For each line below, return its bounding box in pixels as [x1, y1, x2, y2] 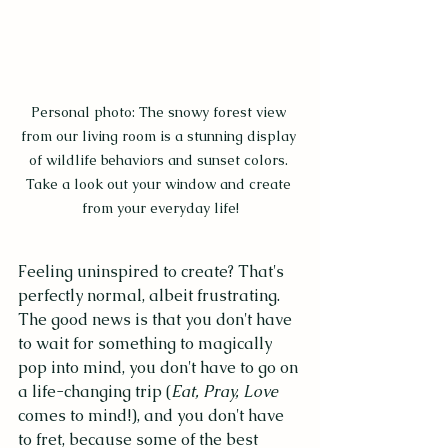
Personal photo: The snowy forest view [30, 102, 290, 121]
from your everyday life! [81, 198, 239, 217]
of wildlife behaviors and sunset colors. [28, 150, 292, 169]
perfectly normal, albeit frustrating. [18, 284, 284, 306]
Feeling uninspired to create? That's [18, 260, 288, 282]
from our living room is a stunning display [20, 126, 300, 145]
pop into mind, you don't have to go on [18, 356, 302, 378]
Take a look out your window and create [25, 174, 295, 193]
